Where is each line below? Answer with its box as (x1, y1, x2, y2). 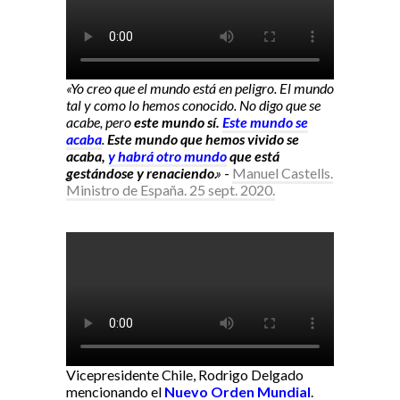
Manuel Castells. (232, 164, 333, 182)
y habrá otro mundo (108, 147, 227, 165)
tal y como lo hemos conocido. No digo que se (66, 96, 321, 114)
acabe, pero (66, 113, 134, 131)
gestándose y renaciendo (66, 164, 214, 182)
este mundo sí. (134, 113, 222, 131)
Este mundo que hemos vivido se (107, 130, 299, 148)
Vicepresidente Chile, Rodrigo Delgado (66, 366, 304, 384)
